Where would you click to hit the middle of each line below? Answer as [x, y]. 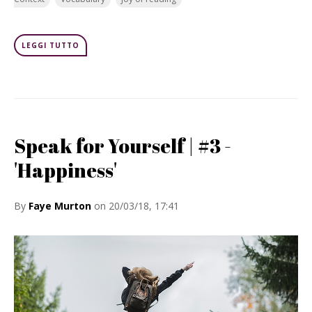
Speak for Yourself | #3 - [123, 146]
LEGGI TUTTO [50, 45]
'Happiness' [65, 170]
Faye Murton [60, 206]
